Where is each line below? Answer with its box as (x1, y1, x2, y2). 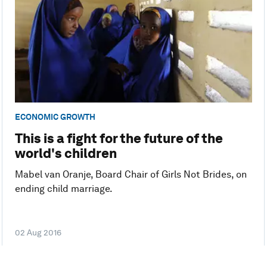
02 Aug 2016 (14, 227, 61, 237)
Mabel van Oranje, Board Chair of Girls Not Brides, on (14, 169, 247, 181)
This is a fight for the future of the (14, 131, 223, 147)
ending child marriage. (14, 183, 113, 195)
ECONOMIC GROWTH (14, 111, 95, 122)
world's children (14, 145, 117, 162)
